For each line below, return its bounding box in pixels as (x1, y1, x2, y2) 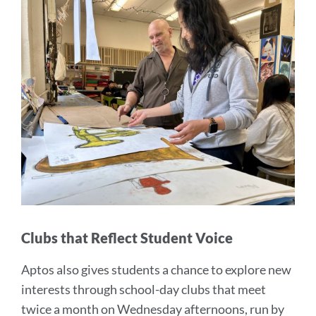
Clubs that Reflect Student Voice (21, 229, 233, 246)
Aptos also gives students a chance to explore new (21, 262, 291, 277)
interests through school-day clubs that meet (21, 281, 266, 297)
